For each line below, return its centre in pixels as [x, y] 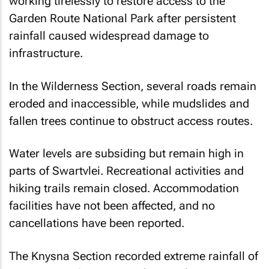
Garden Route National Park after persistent [122, 18]
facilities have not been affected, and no [112, 206]
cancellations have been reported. [97, 223]
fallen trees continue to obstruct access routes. [131, 121]
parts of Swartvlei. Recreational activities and [126, 171]
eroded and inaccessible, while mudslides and [129, 103]
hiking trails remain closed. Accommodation [124, 188]
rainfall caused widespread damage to [109, 36]
